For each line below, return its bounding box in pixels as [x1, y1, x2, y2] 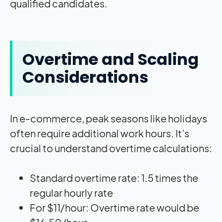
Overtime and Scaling [22, 48, 199, 70]
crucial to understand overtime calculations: [10, 141, 212, 154]
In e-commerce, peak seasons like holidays [10, 111, 207, 124]
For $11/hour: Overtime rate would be [30, 201, 199, 214]
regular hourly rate [30, 186, 113, 199]
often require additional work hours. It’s [10, 126, 189, 139]
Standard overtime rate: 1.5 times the [30, 171, 198, 184]
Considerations [22, 65, 148, 88]
